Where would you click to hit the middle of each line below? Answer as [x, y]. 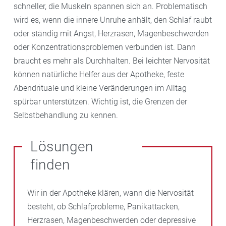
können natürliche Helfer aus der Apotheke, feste [99, 74]
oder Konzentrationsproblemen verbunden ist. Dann [105, 47]
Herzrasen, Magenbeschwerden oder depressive [111, 220]
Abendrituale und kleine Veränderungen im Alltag [100, 88]
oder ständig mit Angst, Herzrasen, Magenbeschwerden [111, 33]
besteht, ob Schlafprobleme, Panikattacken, [103, 206]
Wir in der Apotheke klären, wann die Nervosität [110, 193]
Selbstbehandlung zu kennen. [66, 115]
